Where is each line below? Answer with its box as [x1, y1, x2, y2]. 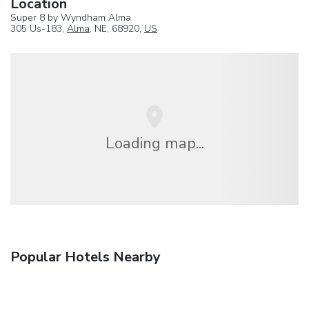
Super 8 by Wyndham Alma [10, 10, 131, 24]
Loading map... [105, 132, 204, 154]
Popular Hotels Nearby [10, 248, 161, 267]
